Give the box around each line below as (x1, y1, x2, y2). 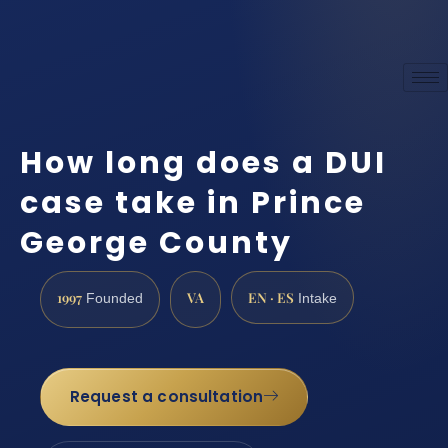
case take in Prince (20, 182, 366, 225)
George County (20, 222, 293, 265)
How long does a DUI (20, 142, 387, 185)
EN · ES (248, 287, 294, 306)
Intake (294, 290, 337, 306)
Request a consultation (69, 386, 264, 408)
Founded (82, 290, 143, 306)
